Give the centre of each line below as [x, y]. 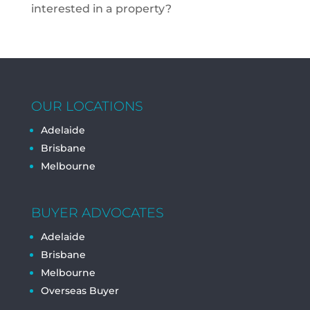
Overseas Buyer [80, 291]
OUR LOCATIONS [87, 106]
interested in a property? [101, 9]
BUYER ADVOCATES [97, 213]
